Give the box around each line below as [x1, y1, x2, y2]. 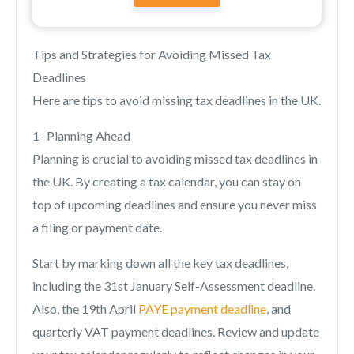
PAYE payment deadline [138, 301, 266, 317]
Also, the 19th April [32, 301, 138, 317]
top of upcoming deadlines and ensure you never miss [32, 197, 317, 213]
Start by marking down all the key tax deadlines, [32, 255, 288, 271]
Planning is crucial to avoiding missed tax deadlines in [32, 151, 318, 167]
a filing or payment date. [32, 220, 162, 235]
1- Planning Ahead [32, 128, 130, 144]
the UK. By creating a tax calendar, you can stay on [32, 174, 301, 190]
